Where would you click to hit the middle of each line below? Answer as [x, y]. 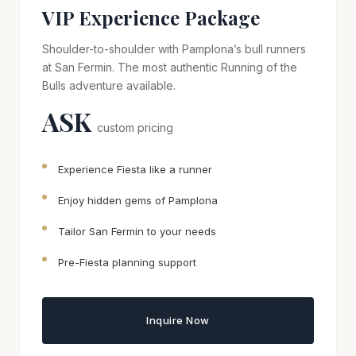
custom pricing [135, 127]
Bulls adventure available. [109, 85]
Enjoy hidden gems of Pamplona [138, 200]
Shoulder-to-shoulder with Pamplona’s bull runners [174, 48]
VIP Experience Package [151, 17]
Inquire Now [178, 320]
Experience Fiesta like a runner [135, 169]
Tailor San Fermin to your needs [137, 231]
